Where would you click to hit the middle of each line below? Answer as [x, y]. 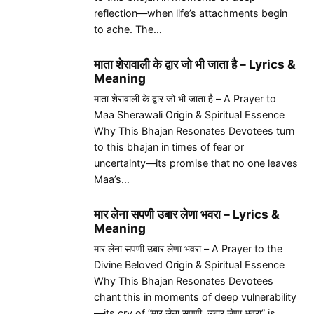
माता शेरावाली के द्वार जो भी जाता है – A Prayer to [185, 99]
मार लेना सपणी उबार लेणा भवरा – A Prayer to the [188, 249]
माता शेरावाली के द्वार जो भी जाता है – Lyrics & [195, 64]
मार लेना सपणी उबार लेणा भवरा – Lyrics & [187, 214]
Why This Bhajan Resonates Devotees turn [194, 131]
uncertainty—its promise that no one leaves [196, 163]
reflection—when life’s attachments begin [191, 13]
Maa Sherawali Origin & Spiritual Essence [189, 115]
